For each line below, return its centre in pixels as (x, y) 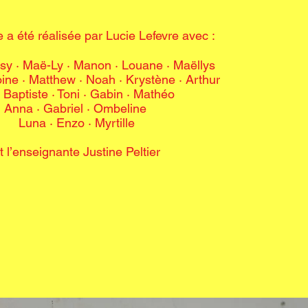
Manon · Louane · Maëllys (146, 65)
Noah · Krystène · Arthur (155, 79)
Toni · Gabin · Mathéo (123, 94)
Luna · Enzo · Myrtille (77, 123)
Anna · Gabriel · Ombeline (77, 108)
